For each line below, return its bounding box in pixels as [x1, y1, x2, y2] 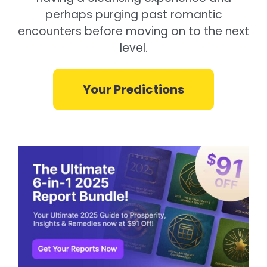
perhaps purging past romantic [45, 7, 222, 23]
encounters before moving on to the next [18, 23, 249, 40]
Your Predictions [83, 81, 184, 98]
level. [119, 40, 148, 57]
